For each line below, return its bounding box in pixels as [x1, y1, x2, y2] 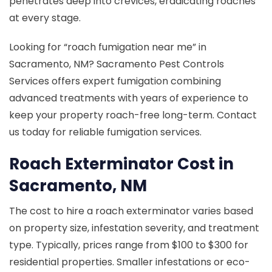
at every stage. [9, 10, 81, 25]
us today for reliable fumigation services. [9, 124, 202, 139]
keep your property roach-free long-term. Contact [9, 107, 257, 122]
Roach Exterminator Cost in [9, 152, 234, 175]
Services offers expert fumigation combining [9, 73, 221, 88]
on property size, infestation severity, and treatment [9, 220, 259, 235]
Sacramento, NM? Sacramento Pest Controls [9, 56, 224, 71]
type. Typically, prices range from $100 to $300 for [9, 237, 248, 252]
